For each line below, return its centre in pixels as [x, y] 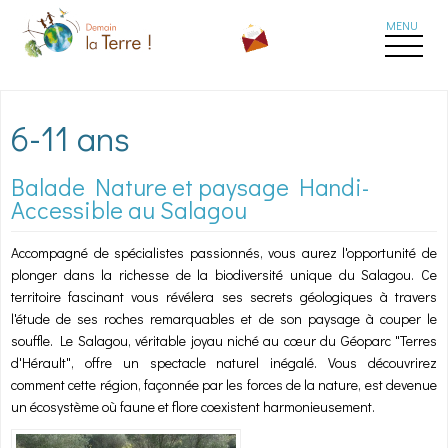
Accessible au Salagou [129, 209]
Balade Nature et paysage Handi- [190, 186]
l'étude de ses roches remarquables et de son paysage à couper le [224, 319]
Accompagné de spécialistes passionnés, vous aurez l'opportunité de [224, 253]
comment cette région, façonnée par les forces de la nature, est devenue [224, 385]
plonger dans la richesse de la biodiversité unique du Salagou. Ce [224, 275]
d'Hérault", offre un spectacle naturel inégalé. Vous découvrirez [224, 363]
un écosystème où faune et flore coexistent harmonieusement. [193, 407]
